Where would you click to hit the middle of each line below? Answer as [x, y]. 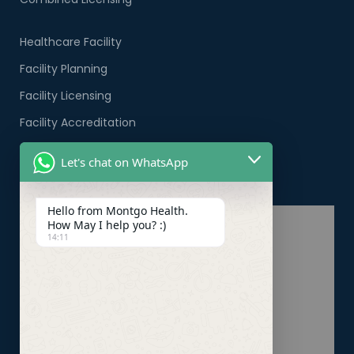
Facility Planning [64, 68]
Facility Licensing [66, 95]
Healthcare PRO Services [87, 176]
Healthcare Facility [71, 41]
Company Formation [77, 149]
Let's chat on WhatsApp [124, 162]
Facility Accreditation [78, 122]
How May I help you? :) [107, 225]
